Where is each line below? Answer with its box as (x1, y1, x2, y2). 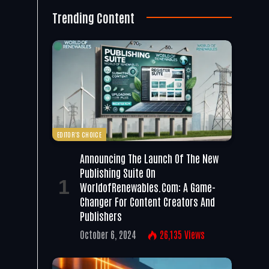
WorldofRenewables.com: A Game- (80, 179, 216, 194)
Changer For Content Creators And (80, 193, 215, 208)
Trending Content (52, 9, 134, 25)
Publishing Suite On (80, 165, 156, 180)
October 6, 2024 (80, 228, 136, 240)
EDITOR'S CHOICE (57, 129, 101, 139)
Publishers (80, 208, 122, 223)
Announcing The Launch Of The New (80, 150, 219, 165)
